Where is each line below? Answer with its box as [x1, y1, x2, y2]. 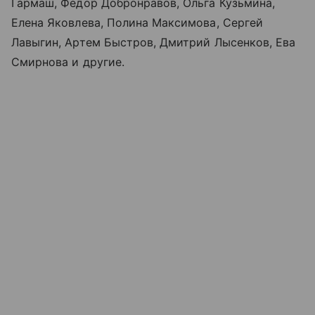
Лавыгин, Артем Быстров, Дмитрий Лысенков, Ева [11, 35, 296, 50]
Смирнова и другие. [11, 55, 124, 70]
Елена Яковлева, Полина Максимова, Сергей [11, 15, 263, 30]
